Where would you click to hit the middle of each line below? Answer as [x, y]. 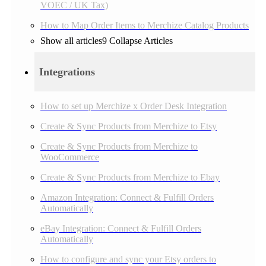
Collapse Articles [141, 40]
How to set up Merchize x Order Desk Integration [134, 106]
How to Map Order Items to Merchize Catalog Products [145, 25]
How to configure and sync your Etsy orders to [128, 259]
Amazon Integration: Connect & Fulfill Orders [127, 198]
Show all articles [71, 40]
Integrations [67, 72]
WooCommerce [70, 157]
